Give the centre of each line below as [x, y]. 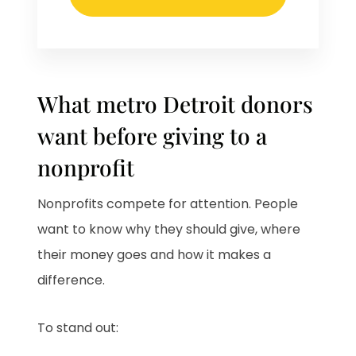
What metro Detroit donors [176, 104]
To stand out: [78, 328]
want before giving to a [153, 136]
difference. [72, 281]
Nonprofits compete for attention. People [168, 204]
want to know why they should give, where [169, 230]
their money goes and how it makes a [155, 255]
